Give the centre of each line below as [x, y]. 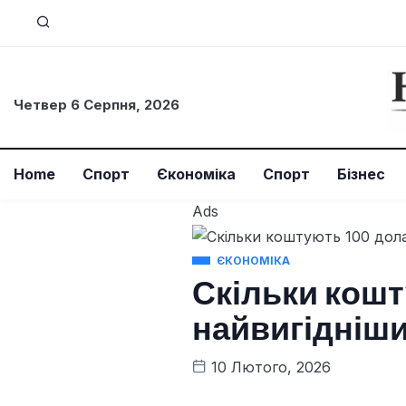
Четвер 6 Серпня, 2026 [97, 104]
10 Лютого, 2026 [269, 367]
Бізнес [361, 174]
